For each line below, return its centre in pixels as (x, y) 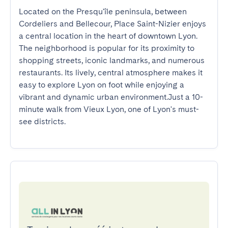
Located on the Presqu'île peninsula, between (103, 11)
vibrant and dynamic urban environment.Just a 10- (111, 97)
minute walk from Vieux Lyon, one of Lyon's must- (109, 109)
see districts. (42, 121)
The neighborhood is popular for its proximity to (107, 48)
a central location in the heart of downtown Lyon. (108, 36)
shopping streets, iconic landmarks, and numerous (112, 60)
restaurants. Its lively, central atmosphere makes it (111, 73)
